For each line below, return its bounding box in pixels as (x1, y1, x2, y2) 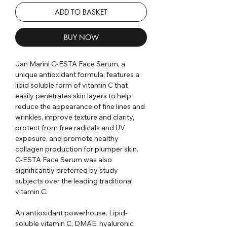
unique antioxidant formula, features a (15, 69, 139, 79)
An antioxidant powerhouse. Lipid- (15, 208, 128, 217)
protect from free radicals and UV (15, 123, 125, 132)
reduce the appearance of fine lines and (15, 101, 145, 111)
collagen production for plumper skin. (15, 144, 138, 154)
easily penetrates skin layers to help (15, 91, 131, 100)
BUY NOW (63, 32, 99, 42)
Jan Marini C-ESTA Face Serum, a (15, 59, 125, 68)
